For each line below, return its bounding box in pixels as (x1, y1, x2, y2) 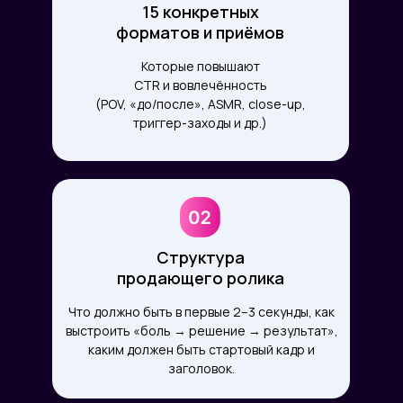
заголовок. (168, 360, 235, 377)
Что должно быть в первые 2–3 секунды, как (68, 303, 335, 320)
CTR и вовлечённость (133, 76, 267, 94)
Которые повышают (140, 58, 260, 75)
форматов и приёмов (116, 22, 284, 43)
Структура (157, 246, 245, 268)
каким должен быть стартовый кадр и (88, 341, 315, 358)
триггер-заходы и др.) (133, 114, 267, 131)
